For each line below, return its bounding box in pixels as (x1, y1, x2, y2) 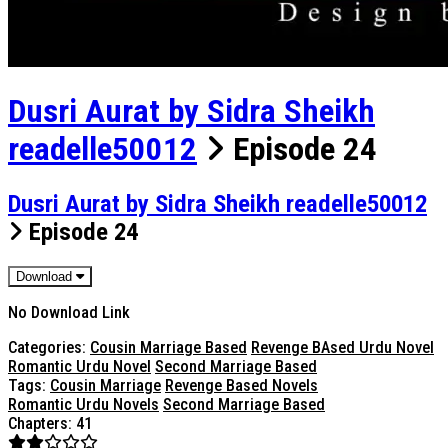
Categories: (8, 337, 86, 357)
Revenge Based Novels (165, 375, 318, 395)
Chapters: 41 (8, 413, 92, 433)
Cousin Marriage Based (90, 337, 247, 357)
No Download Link (8, 302, 130, 322)
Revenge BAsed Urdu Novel (251, 337, 434, 357)
